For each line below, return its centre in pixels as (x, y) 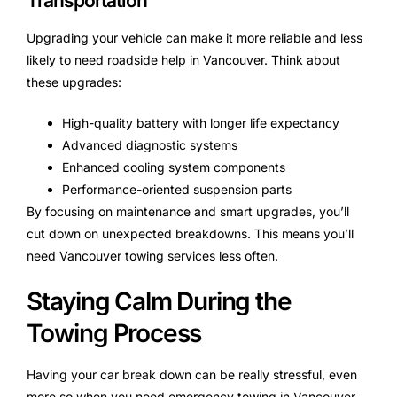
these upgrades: (74, 82)
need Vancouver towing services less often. (152, 256)
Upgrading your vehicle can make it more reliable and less (195, 38)
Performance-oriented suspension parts (177, 190)
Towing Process (114, 334)
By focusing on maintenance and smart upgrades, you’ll (188, 212)
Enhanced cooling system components (174, 167)
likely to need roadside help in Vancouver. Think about (183, 60)
